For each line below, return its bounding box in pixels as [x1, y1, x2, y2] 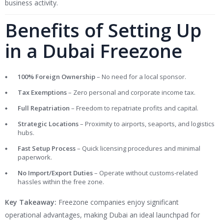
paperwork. [18, 153, 52, 162]
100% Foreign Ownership [18, 72, 95, 82]
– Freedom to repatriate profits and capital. [70, 104, 198, 113]
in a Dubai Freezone [5, 38, 182, 64]
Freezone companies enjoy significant [56, 197, 179, 207]
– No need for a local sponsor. [95, 72, 186, 82]
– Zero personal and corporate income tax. [67, 88, 195, 97]
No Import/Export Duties [18, 168, 93, 178]
